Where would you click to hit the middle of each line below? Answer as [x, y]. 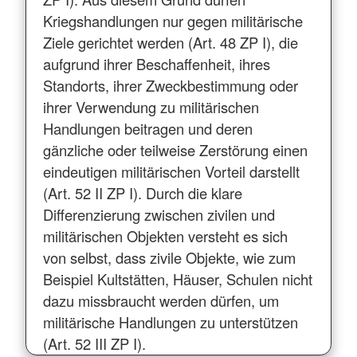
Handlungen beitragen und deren [147, 128]
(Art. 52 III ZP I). [94, 343]
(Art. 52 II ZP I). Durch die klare [142, 192]
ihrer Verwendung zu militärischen [151, 106]
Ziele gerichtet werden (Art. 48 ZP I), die [170, 42]
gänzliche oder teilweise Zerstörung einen [175, 149]
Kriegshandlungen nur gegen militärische [173, 20]
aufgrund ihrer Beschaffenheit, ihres [156, 63]
